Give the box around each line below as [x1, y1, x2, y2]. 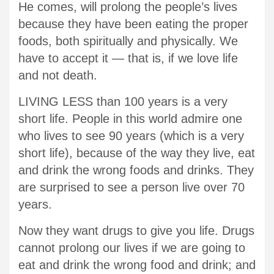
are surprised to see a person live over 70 [18, 180, 245, 194]
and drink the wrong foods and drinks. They [18, 163, 254, 177]
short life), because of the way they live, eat [18, 146, 255, 160]
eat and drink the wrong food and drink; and [18, 257, 256, 272]
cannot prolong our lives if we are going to [18, 240, 245, 254]
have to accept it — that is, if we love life [18, 51, 238, 65]
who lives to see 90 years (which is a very [18, 128, 244, 143]
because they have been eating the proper [18, 17, 248, 31]
